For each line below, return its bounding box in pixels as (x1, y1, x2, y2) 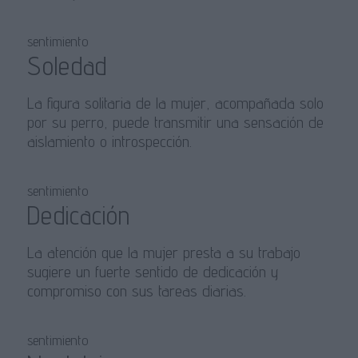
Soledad (26, 50, 107, 82)
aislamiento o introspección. (26, 132, 192, 152)
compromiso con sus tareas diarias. (26, 281, 246, 301)
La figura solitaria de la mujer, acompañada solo (26, 93, 324, 113)
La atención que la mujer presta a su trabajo (26, 243, 300, 263)
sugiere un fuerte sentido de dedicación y (26, 262, 278, 282)
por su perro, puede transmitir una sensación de (26, 113, 324, 133)
